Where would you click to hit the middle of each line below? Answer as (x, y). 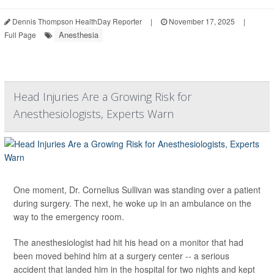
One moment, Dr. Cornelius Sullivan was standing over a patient (137, 190)
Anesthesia (79, 35)
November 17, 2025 (201, 21)
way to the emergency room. (69, 217)
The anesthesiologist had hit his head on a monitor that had (128, 243)
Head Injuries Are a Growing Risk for (102, 97)
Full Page (20, 35)
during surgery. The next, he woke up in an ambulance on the (132, 203)
